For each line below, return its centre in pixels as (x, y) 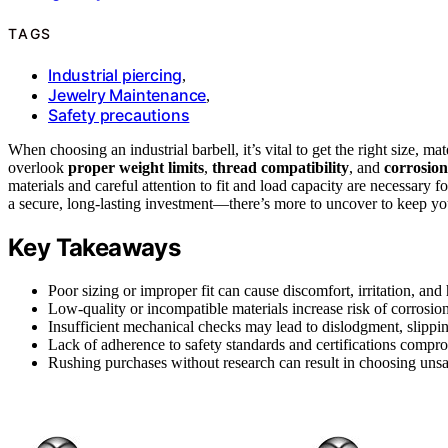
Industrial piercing (115, 75)
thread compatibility (280, 167)
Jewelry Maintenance (127, 95)
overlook (38, 167)
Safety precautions (119, 115)
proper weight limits (136, 167)
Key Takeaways (94, 247)
